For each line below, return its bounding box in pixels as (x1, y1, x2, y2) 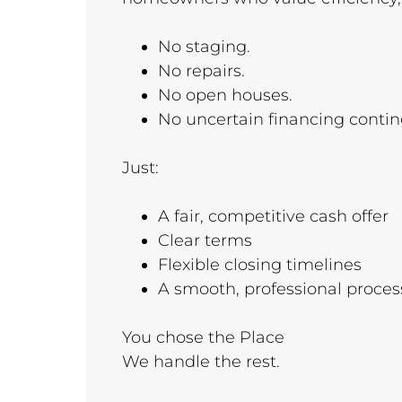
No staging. (158, 37, 250, 57)
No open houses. (158, 85, 293, 105)
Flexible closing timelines (158, 255, 362, 275)
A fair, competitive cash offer (158, 206, 389, 226)
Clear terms (158, 231, 252, 250)
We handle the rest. (122, 352, 280, 371)
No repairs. (158, 61, 245, 81)
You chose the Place (122, 328, 284, 347)
